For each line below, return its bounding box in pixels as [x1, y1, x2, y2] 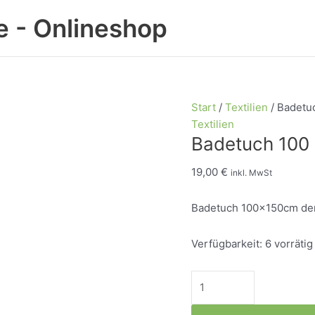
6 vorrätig [265, 236, 313, 250]
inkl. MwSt [231, 167, 272, 178]
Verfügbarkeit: [191, 236, 262, 250]
